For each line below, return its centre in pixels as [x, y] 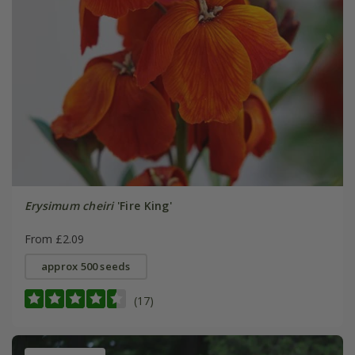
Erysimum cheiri [69, 206]
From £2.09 [54, 239]
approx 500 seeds [86, 267]
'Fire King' [143, 206]
